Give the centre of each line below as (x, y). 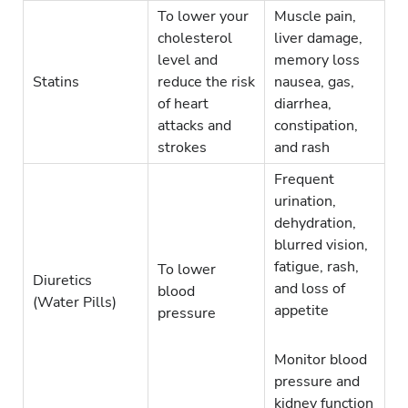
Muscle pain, (315, 17)
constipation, (316, 126)
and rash (302, 148)
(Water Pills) (75, 303)
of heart (183, 104)
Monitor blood (321, 360)
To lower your (203, 17)
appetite (301, 311)
